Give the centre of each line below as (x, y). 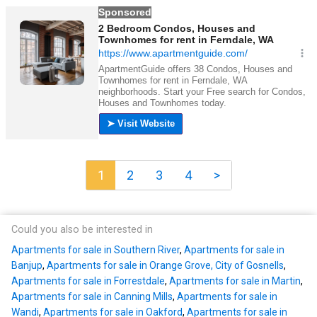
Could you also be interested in (82, 230)
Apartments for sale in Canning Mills (92, 297)
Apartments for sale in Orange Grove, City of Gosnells (165, 266)
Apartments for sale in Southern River (96, 250)
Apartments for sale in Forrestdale (88, 281)
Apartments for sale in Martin (235, 281)
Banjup (27, 266)
